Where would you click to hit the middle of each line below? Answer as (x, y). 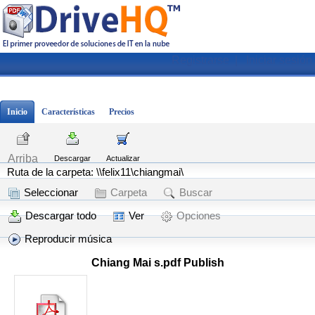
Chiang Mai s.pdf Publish (157, 263)
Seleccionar (51, 192)
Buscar (196, 192)
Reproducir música (68, 239)
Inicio (17, 112)
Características (68, 112)
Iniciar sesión (279, 60)
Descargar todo (61, 216)
